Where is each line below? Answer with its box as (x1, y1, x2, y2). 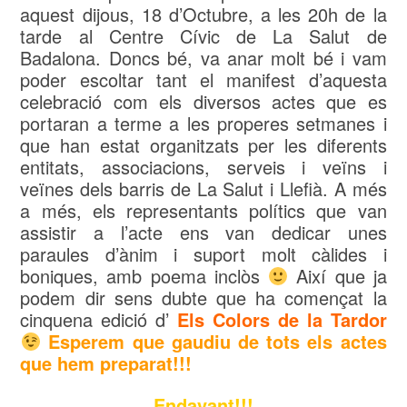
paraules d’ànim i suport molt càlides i (20, 241, 387, 267)
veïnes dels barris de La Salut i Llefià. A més (20, 175, 387, 202)
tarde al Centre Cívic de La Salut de (20, 23, 387, 49)
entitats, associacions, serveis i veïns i (20, 154, 387, 180)
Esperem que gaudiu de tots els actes (48, 328, 387, 354)
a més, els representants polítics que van (20, 197, 387, 223)
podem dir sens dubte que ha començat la (20, 284, 387, 311)
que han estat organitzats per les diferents (20, 132, 387, 158)
